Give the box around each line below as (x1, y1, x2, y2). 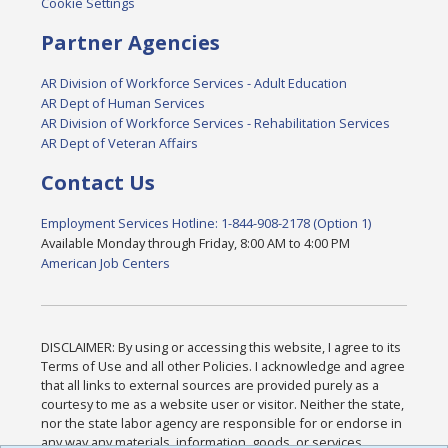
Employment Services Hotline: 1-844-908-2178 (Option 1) (41, 214, 372, 233)
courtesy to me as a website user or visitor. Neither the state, (41, 395, 405, 414)
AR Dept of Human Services (41, 94, 206, 113)
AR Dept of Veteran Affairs (41, 134, 199, 153)
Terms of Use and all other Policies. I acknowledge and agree (41, 357, 406, 376)
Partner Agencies (41, 29, 221, 57)
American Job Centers (41, 254, 171, 273)
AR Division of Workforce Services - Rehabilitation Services (41, 114, 391, 133)
